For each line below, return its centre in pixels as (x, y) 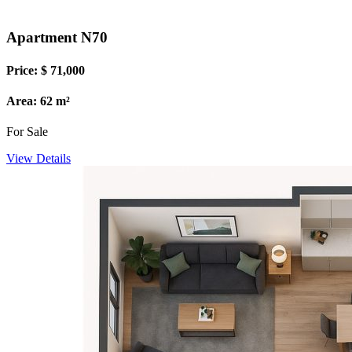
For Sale (27, 132)
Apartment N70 (57, 38)
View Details (38, 159)
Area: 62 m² (38, 101)
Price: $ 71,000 (46, 70)
